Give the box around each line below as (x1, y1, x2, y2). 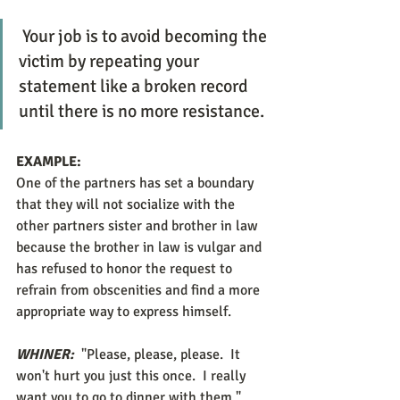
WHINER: (16, 346, 74, 363)
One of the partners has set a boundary (16, 174, 257, 192)
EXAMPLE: (16, 153, 81, 171)
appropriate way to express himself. (16, 303, 235, 321)
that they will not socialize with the (16, 196, 238, 213)
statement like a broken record (19, 75, 252, 97)
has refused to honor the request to (16, 260, 236, 278)
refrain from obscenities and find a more (16, 281, 263, 299)
